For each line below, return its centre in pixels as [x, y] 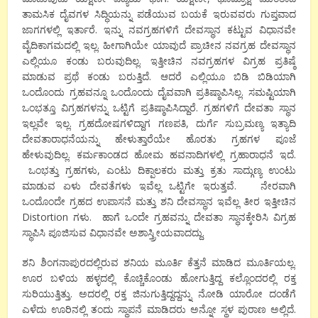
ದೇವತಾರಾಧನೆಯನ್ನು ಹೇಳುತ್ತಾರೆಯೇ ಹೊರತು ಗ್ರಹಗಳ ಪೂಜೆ [159, 139]
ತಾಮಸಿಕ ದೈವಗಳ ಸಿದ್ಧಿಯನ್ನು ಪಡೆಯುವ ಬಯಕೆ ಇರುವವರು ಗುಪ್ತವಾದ [159, 14]
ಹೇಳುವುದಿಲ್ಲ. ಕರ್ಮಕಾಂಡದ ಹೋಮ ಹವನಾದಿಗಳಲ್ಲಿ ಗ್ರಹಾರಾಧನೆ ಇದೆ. [159, 155]
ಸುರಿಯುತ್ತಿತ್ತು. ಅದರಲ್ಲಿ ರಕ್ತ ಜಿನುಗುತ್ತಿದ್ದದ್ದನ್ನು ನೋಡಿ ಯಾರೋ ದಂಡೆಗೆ [159, 294]
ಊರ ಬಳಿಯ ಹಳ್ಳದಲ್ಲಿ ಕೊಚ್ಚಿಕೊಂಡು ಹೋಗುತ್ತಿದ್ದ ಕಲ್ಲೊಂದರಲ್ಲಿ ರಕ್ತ [159, 278]
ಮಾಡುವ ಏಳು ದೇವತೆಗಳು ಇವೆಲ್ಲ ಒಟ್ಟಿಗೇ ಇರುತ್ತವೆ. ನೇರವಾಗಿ [159, 186]
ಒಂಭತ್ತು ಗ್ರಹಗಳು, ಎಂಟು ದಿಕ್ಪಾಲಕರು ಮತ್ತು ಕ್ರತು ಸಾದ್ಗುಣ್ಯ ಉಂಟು [159, 170]
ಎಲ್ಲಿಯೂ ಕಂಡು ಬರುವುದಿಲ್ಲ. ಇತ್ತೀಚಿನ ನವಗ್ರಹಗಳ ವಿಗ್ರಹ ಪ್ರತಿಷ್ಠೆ [159, 61]
